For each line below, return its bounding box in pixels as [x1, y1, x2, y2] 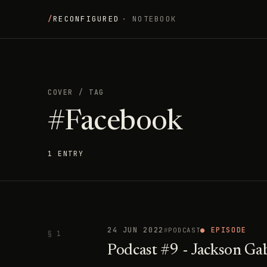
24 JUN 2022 [107, 225, 164, 235]
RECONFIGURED [53, 14, 120, 24]
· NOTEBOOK [121, 14, 177, 24]
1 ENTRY [48, 149, 84, 158]
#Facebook [48, 108, 183, 137]
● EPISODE [200, 225, 247, 235]
